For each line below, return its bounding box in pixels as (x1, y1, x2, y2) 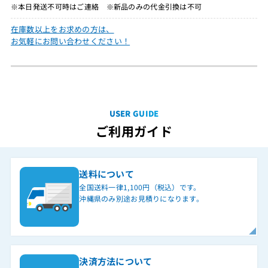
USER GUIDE (109, 108, 159, 120)
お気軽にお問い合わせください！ (10, 35, 130, 47)
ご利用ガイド (96, 122, 172, 141)
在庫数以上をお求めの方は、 (10, 23, 114, 35)
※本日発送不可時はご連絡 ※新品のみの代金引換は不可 (10, 1, 202, 12)
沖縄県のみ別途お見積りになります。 (79, 193, 204, 204)
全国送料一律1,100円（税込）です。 (79, 182, 201, 193)
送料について (79, 167, 134, 181)
